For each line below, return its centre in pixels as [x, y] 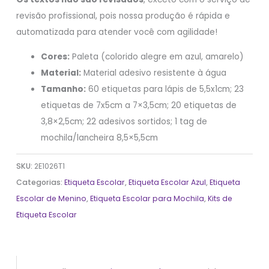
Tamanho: [64, 89]
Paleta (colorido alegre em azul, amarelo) [157, 56]
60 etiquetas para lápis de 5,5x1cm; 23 [165, 89]
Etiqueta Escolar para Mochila [147, 199]
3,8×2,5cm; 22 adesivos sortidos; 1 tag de [124, 121]
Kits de [220, 199]
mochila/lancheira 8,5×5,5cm [100, 138]
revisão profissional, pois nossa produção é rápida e [123, 16]
